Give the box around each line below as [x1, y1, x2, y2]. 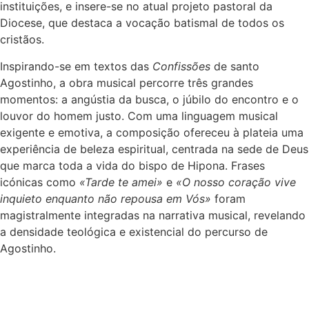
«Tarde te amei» [79, 175, 163, 189]
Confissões [152, 59, 210, 73]
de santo [210, 59, 259, 73]
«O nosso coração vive [176, 175, 296, 189]
